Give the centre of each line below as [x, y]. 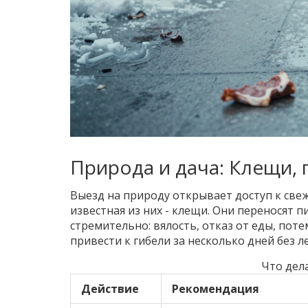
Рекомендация [216, 289]
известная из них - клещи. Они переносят [183, 211]
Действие [110, 289]
